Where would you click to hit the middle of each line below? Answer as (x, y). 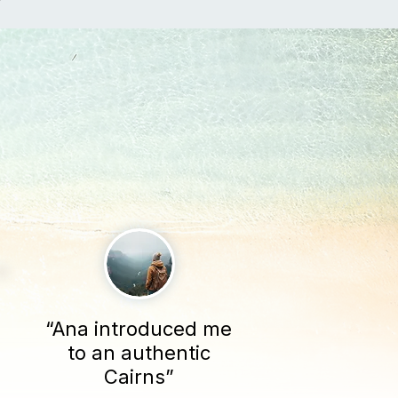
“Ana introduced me (139, 329)
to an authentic (139, 353)
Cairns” (139, 377)
